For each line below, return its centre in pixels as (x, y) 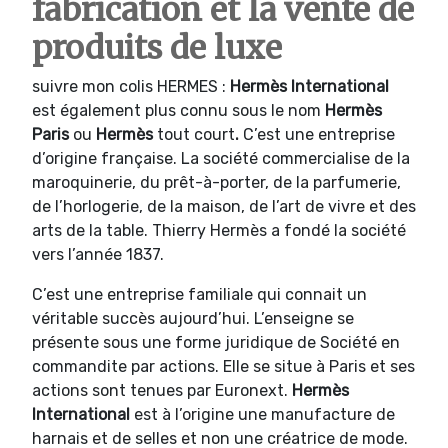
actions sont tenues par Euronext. (162, 390)
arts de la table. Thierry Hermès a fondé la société (219, 230)
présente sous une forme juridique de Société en (216, 342)
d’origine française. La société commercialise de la (221, 158)
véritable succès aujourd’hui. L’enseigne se (193, 318)
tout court (196, 134)
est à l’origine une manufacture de (264, 414)
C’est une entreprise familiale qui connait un (199, 294)
